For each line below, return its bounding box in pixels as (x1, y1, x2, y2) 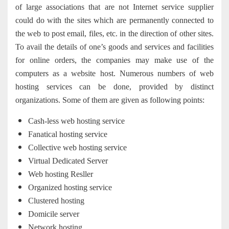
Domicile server (28, 210, 79, 219)
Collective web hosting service (28, 143, 127, 152)
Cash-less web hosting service (28, 117, 125, 126)
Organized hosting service (28, 183, 112, 192)
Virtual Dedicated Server (28, 156, 108, 166)
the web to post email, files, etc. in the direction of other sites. (15, 29, 214, 38)
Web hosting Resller (28, 170, 93, 179)
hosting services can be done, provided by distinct (15, 82, 214, 91)
